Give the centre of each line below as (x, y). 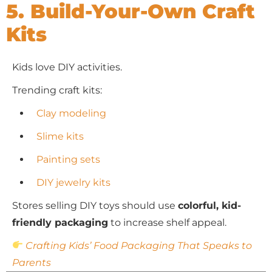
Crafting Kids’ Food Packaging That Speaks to (139, 245)
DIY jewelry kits (73, 182)
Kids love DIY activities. (67, 67)
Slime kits (60, 136)
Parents (32, 262)
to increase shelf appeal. (167, 222)
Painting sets (68, 159)
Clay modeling (71, 113)
